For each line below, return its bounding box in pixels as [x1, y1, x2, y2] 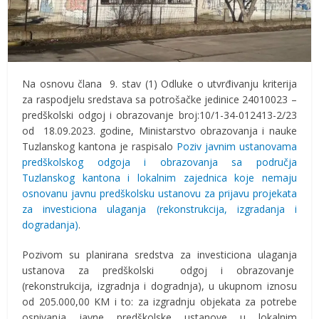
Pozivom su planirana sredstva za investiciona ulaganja [22, 248, 297, 262]
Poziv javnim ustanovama [176, 140, 297, 154]
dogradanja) [22, 218, 79, 232]
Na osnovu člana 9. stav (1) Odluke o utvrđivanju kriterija [22, 77, 297, 91]
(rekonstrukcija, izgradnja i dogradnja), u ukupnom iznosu [22, 279, 297, 293]
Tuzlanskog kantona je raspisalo [22, 140, 177, 154]
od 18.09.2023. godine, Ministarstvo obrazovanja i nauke [22, 124, 297, 138]
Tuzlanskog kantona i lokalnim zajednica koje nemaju [22, 171, 297, 185]
